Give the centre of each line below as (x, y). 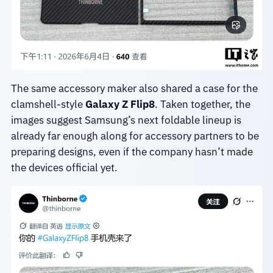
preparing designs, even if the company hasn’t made (132, 151)
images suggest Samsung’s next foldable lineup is (126, 120)
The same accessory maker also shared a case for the (134, 88)
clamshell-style (48, 104)
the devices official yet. (64, 167)
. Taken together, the (202, 104)
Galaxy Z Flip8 (120, 104)
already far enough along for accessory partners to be (135, 136)
